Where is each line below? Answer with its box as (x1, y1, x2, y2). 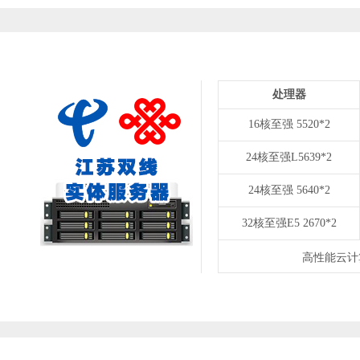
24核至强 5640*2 (247, 184, 330, 196)
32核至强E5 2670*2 (241, 217, 337, 229)
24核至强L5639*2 (246, 151, 332, 163)
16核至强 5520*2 (247, 118, 330, 130)
